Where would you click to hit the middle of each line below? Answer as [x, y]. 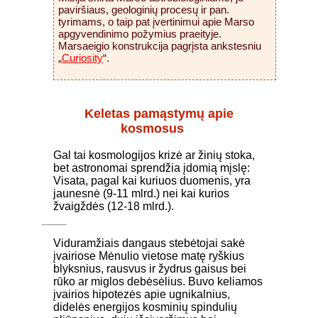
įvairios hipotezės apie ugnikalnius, [142, 294]
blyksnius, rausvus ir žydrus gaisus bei [150, 268]
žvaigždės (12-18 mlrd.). [114, 206]
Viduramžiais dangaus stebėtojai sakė [149, 243]
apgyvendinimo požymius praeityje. [140, 34]
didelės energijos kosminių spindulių [145, 307]
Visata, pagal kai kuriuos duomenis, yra [152, 180]
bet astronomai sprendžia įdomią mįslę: [152, 168]
